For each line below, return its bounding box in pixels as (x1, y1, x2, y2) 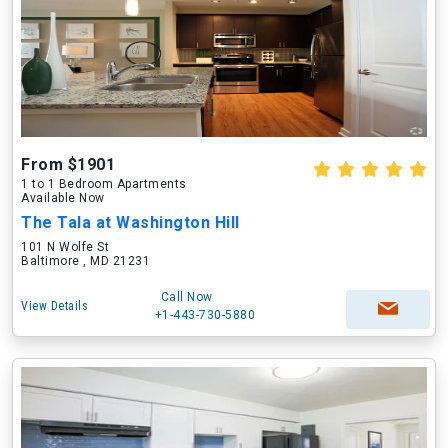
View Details (21, 299, 88, 313)
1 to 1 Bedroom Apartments (21, 177, 187, 191)
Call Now (160, 290, 213, 304)
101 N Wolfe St (21, 240, 109, 254)
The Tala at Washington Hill (21, 213, 240, 232)
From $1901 (21, 155, 115, 174)
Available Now (21, 191, 105, 205)
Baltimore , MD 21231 (21, 254, 150, 268)
